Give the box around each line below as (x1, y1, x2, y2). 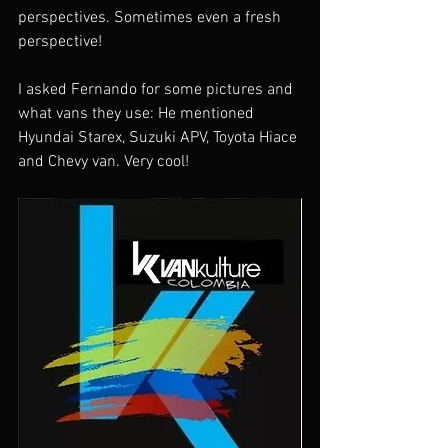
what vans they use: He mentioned (18, 104, 258, 124)
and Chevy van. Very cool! (18, 152, 189, 172)
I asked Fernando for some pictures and (18, 80, 297, 100)
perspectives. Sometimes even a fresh (18, 8, 285, 28)
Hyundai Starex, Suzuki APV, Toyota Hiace (18, 128, 301, 148)
